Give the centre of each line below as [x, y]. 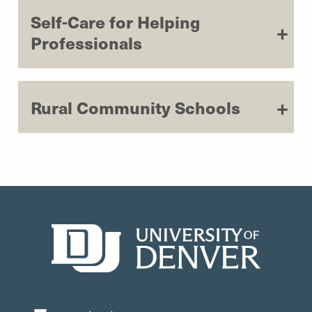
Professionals [86, 42]
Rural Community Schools [135, 107]
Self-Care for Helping [115, 21]
